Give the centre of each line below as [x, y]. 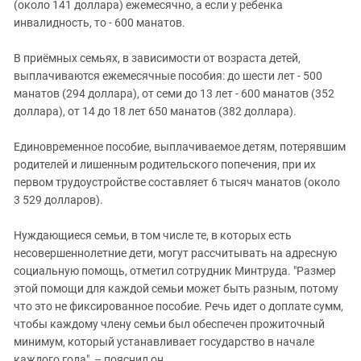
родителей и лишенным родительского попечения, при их [165, 164]
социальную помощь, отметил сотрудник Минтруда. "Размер [175, 270]
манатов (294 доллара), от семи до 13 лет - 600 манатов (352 [174, 93]
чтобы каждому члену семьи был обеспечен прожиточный [169, 324]
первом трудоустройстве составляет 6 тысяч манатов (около [177, 182]
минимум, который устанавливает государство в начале [164, 341]
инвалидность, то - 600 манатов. [100, 22]
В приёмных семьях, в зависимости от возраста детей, [157, 58]
